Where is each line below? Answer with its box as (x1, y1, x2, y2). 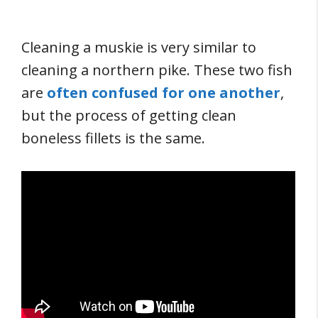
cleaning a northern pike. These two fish (21, 60, 292, 79)
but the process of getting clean (21, 106, 236, 125)
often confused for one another (47, 83, 280, 102)
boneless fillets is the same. (21, 128, 205, 148)
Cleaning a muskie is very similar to (21, 38, 256, 57)
